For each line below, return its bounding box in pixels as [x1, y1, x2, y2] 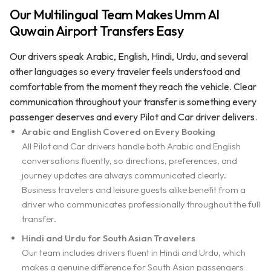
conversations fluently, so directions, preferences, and [22, 154, 237, 166]
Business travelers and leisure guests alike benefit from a [22, 183, 246, 195]
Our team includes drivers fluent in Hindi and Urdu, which [22, 246, 246, 258]
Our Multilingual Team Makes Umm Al [10, 5, 220, 23]
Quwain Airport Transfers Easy [10, 22, 184, 39]
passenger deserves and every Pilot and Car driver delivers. [10, 110, 257, 123]
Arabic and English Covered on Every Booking [22, 125, 215, 137]
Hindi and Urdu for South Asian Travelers [22, 232, 195, 244]
